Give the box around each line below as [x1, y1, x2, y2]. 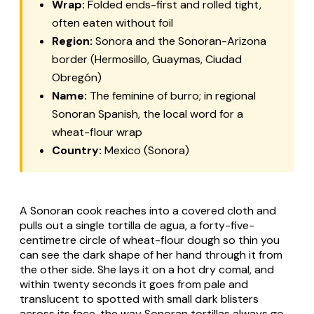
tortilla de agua [107, 218, 185, 233]
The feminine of [87, 88, 170, 104]
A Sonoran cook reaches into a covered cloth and [20, 203, 276, 219]
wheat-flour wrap [52, 125, 142, 140]
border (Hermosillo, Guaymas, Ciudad [52, 52, 242, 67]
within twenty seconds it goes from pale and [20, 277, 248, 292]
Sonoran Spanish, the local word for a [52, 107, 243, 122]
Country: [52, 143, 102, 158]
